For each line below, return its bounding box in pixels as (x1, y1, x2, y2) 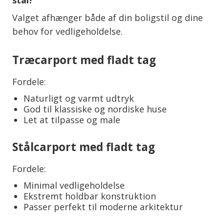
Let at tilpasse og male (23, 114, 120, 126)
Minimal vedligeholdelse (23, 179, 125, 192)
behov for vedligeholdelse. (12, 25, 123, 38)
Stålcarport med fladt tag (12, 139, 155, 155)
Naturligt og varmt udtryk (23, 92, 134, 105)
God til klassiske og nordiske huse (23, 103, 167, 115)
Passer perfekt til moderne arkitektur (23, 201, 183, 213)
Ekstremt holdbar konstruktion (23, 190, 156, 202)
